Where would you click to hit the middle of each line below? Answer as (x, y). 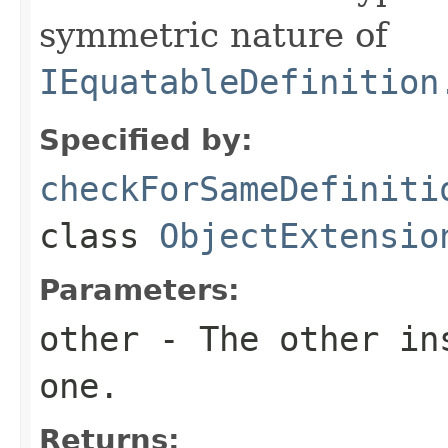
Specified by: (146, 139)
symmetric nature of (213, 34)
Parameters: (139, 289)
